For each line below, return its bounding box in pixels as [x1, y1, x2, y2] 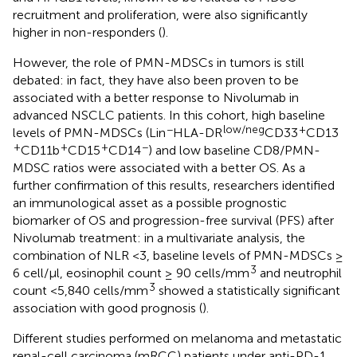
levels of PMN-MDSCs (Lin [13, 124, 166, 140]
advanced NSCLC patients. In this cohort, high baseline [13, 107, 325, 123]
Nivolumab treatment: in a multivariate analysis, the [13, 229, 305, 245]
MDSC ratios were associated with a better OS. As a [13, 159, 305, 175]
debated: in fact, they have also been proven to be [13, 72, 299, 88]
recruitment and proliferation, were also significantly [13, 6, 308, 22]
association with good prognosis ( [13, 300, 202, 316]
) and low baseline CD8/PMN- [148, 142, 320, 158]
